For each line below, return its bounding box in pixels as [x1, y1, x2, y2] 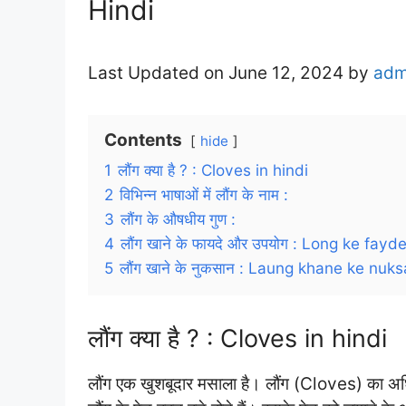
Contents [104, 130, 182, 150]
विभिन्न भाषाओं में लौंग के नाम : [120, 185, 288, 204]
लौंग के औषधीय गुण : [121, 209, 236, 228]
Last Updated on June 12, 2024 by [88, 63, 373, 83]
